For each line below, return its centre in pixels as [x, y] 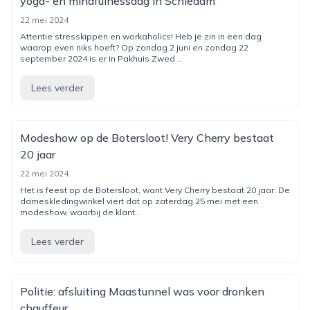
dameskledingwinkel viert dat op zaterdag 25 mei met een [139, 201]
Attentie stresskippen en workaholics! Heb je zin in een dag [141, 36]
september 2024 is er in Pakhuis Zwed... [101, 58]
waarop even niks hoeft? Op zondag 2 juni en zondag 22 [134, 47]
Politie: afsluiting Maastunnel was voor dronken [142, 291]
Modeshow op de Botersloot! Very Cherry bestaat [147, 138]
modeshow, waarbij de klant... [81, 212]
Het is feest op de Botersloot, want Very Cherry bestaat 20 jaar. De [155, 190]
